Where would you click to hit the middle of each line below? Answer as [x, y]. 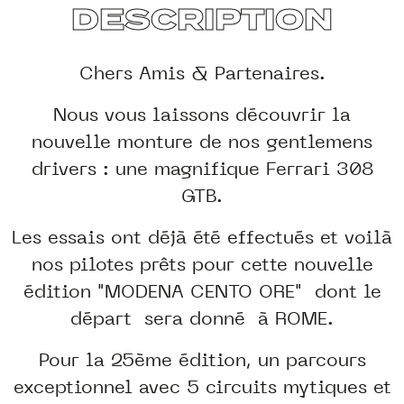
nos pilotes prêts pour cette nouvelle [202, 264]
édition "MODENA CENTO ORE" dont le [202, 291]
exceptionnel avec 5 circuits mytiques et [202, 387]
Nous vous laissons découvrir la [202, 115]
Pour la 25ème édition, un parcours [202, 360]
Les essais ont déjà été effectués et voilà [202, 237]
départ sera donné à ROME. [202, 318]
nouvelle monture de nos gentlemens [202, 142]
